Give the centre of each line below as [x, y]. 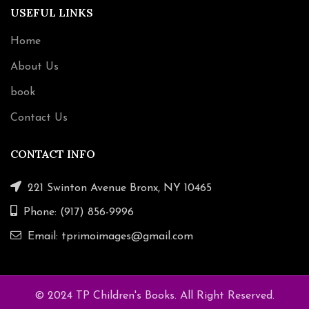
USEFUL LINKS [52, 13]
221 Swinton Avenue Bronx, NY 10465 [118, 189]
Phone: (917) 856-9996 [77, 213]
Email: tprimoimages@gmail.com [109, 237]
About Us [34, 67]
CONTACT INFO [53, 154]
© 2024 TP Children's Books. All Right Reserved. [154, 296]
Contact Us [39, 118]
